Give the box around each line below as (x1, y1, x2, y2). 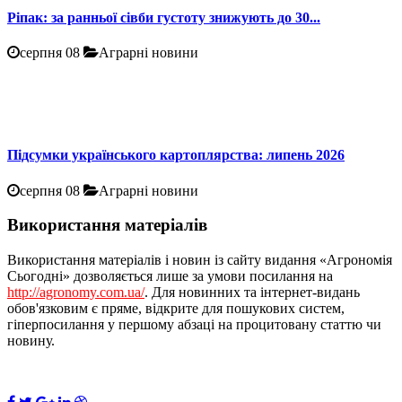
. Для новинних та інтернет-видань (144, 284, 360, 300)
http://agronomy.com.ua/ (7, 284, 144, 300)
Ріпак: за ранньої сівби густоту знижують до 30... (7, 9, 320, 25)
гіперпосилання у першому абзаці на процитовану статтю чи (7, 316, 381, 332)
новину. (7, 332, 55, 348)
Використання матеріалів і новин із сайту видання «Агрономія (7, 251, 392, 267)
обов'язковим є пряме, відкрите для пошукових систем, (7, 300, 345, 316)
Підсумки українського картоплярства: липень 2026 (7, 147, 345, 163)
